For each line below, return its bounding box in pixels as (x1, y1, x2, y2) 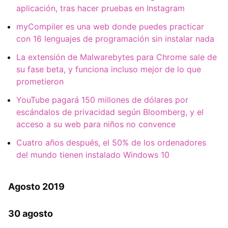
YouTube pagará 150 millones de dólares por (16, 95, 188, 105)
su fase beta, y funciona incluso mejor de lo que (16, 64, 201, 75)
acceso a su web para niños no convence (16, 119, 176, 130)
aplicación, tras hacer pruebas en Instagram (16, 3, 185, 14)
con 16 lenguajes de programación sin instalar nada (16, 34, 214, 44)
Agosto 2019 (8, 181, 65, 192)
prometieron (16, 76, 64, 87)
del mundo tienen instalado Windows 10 (16, 150, 169, 160)
